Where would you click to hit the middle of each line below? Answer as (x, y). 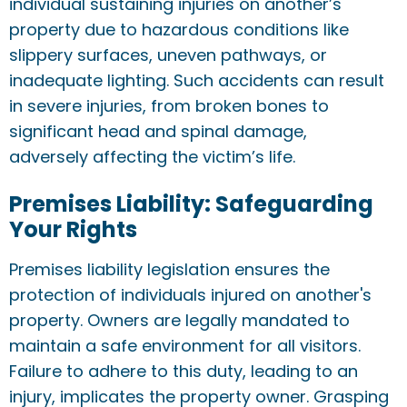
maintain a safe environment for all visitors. (185, 346)
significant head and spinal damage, (158, 131)
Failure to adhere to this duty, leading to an (184, 371)
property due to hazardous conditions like (179, 30)
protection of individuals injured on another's (190, 295)
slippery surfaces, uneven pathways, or (168, 55)
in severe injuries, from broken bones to (169, 106)
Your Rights (73, 229)
